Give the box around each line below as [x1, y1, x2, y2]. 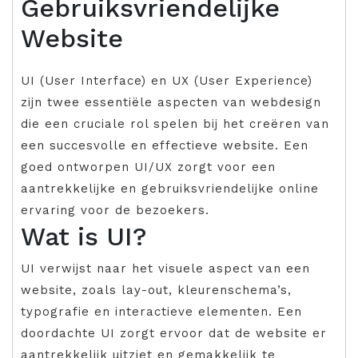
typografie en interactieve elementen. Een [21, 304, 302, 320]
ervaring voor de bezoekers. [21, 203, 209, 218]
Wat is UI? [21, 221, 147, 253]
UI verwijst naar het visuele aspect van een [21, 261, 310, 276]
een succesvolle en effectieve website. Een [21, 138, 308, 153]
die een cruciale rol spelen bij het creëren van [21, 117, 329, 132]
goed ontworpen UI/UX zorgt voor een [21, 160, 276, 175]
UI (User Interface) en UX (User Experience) [21, 74, 312, 89]
